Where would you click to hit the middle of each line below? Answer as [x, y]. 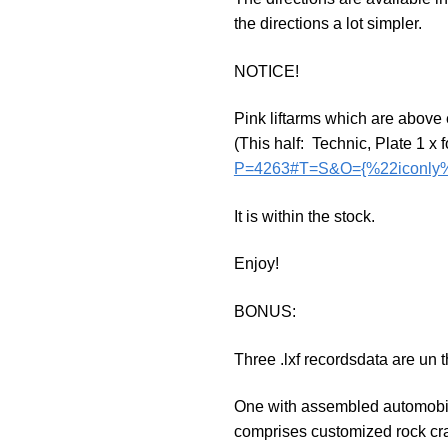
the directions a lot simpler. [327, 23]
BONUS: [264, 312]
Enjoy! [256, 264]
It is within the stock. [304, 216]
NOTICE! [266, 71]
